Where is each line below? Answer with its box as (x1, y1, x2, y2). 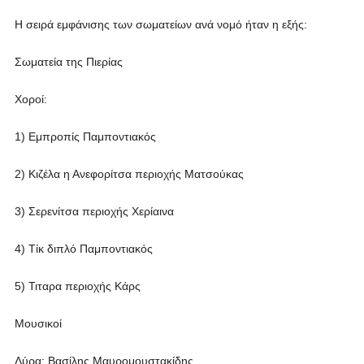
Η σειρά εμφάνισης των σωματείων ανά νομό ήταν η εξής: (14, 18, 307, 31)
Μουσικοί (14, 317, 62, 330)
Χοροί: (14, 93, 47, 106)
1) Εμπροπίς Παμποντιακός (14, 130, 156, 143)
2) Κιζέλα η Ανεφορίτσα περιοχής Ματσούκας (14, 167, 244, 180)
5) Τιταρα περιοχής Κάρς (14, 279, 141, 292)
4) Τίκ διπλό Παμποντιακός (14, 242, 153, 255)
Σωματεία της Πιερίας (14, 55, 123, 68)
